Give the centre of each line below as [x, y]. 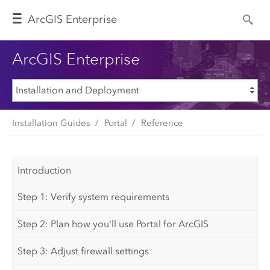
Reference [162, 123]
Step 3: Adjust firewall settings [83, 251]
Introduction [45, 170]
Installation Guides [51, 123]
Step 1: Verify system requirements [94, 197]
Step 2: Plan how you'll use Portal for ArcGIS [113, 224]
